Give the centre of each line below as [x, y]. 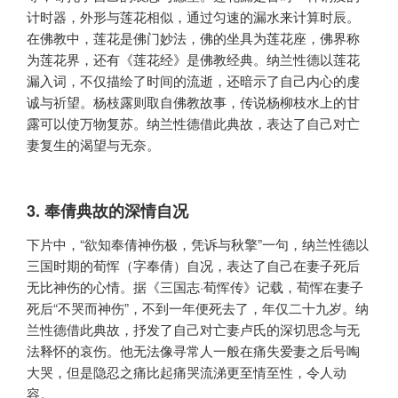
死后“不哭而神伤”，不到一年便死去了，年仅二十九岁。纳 [198, 308]
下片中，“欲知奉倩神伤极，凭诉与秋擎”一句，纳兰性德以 [198, 244]
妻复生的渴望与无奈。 [93, 145]
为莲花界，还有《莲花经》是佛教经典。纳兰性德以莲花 [193, 60]
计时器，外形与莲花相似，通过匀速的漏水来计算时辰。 [193, 17]
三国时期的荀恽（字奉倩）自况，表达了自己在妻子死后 [193, 266]
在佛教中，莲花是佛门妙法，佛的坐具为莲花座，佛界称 [193, 38]
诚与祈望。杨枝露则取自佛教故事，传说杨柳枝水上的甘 [193, 102]
